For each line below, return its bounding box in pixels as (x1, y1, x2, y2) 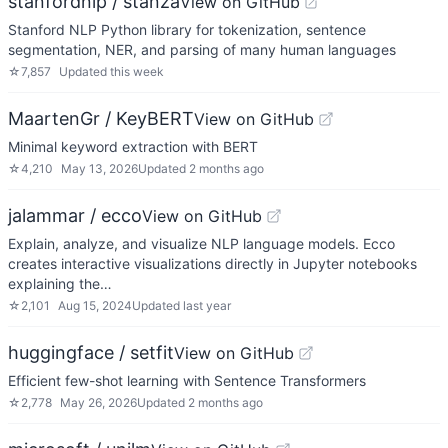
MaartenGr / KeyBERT (8, 108, 194, 129)
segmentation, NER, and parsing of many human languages (8, 41, 396, 58)
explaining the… (8, 275, 112, 292)
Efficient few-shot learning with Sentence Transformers (8, 372, 366, 389)
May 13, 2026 (61, 161, 138, 176)
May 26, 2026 (60, 395, 137, 410)
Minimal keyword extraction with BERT (8, 138, 258, 155)
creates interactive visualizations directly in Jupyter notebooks (8, 255, 417, 272)
